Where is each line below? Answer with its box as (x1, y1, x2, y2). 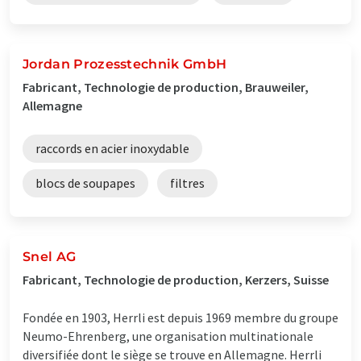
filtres (170, 174, 205, 191)
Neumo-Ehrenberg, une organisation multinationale (23, 327, 313, 344)
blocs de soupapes (35, 174, 135, 191)
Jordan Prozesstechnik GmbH (23, 56, 227, 72)
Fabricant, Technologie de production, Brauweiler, (23, 78, 309, 95)
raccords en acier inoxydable (35, 139, 189, 156)
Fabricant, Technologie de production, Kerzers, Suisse (23, 271, 329, 288)
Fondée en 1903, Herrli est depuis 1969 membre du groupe (23, 309, 338, 326)
